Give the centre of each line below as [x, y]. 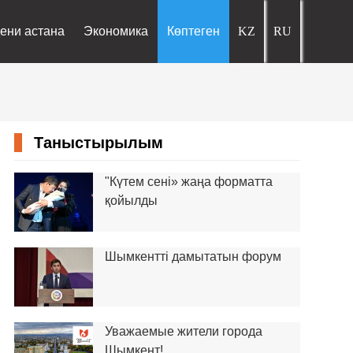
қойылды [131, 201]
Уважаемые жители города [183, 331]
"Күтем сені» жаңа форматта [188, 182]
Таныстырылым [98, 143]
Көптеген [194, 31]
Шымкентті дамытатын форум [193, 256]
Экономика [116, 31]
